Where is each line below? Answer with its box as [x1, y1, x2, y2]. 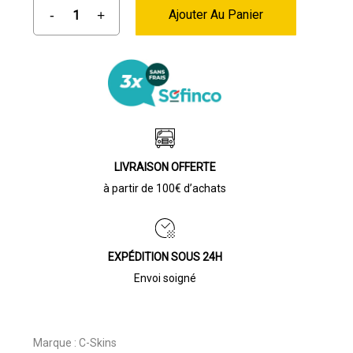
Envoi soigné [133, 272, 196, 285]
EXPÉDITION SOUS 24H [107, 251, 222, 264]
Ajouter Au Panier [169, 7, 264, 23]
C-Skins [78, 336, 117, 350]
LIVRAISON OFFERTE [113, 161, 216, 174]
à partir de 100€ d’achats [103, 182, 227, 195]
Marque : [32, 336, 79, 350]
